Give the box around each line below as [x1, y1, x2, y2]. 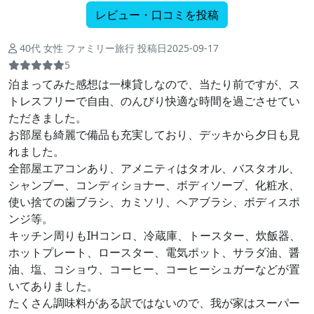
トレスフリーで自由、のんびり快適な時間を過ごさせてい [8, 93, 300, 109]
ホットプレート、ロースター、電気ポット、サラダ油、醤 [8, 245, 300, 261]
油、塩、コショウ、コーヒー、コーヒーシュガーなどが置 [8, 261, 300, 278]
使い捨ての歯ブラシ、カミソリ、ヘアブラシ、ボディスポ [8, 194, 300, 210]
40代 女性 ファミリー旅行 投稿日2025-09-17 [20, 41, 219, 55]
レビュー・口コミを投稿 [95, 7, 219, 23]
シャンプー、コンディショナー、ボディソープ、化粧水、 [8, 177, 300, 193]
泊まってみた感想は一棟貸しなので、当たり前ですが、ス [8, 76, 300, 93]
